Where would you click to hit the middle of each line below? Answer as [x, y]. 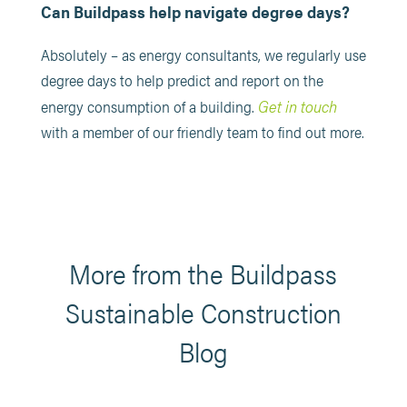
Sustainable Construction [203, 312]
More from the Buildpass [203, 273]
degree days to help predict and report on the [182, 80]
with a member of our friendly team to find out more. [202, 132]
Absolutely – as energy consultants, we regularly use [203, 55]
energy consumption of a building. [149, 106]
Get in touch [297, 105]
